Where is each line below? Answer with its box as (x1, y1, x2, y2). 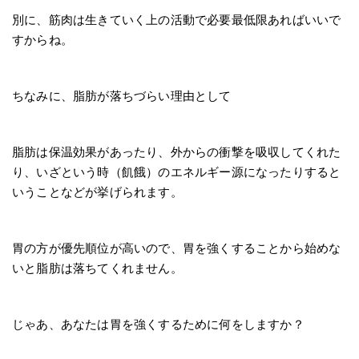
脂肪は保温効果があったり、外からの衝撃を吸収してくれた (12, 143, 341, 160)
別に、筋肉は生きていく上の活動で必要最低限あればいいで (12, 11, 341, 28)
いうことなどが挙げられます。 (12, 184, 183, 200)
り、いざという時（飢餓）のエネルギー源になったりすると (12, 163, 341, 180)
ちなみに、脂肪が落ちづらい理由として (12, 87, 232, 104)
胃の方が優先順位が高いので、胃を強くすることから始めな (12, 240, 341, 256)
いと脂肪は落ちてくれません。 (12, 260, 183, 276)
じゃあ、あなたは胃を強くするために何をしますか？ (12, 316, 305, 333)
